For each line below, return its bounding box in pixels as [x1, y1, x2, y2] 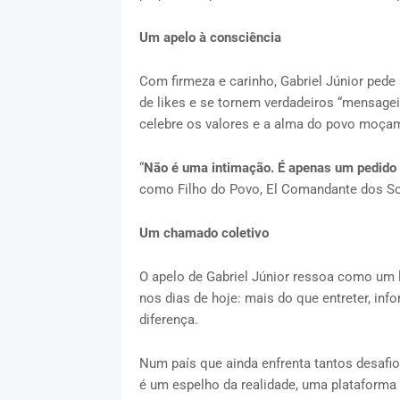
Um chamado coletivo [138, 225, 269, 242]
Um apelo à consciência [138, 29, 281, 46]
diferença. [138, 312, 198, 329]
